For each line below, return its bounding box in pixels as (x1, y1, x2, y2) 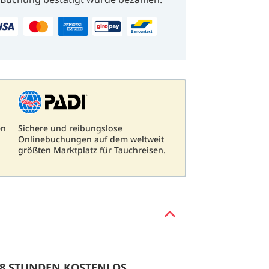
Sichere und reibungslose (18, 122, 122, 134)
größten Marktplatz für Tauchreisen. (18, 144, 166, 156)
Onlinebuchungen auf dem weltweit (18, 133, 164, 145)
